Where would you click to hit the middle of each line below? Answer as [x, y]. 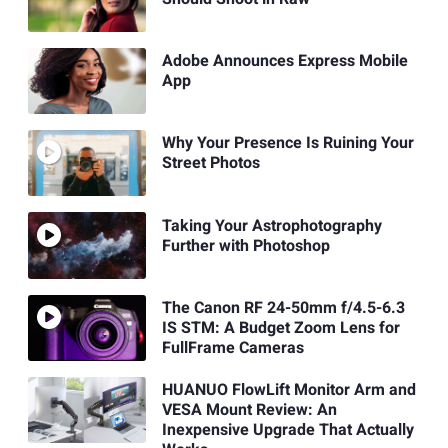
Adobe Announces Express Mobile [284, 61]
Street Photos [210, 163]
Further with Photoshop [245, 245]
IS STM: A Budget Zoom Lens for [280, 327]
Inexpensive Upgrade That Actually [287, 430]
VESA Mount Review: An [249, 410]
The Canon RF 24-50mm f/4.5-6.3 [283, 307]
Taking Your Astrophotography [271, 225]
